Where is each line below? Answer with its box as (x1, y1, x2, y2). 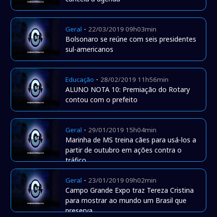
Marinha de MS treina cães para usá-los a (65, 135, 197, 145)
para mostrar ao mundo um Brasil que (65, 196, 187, 205)
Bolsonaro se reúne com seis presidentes (65, 34, 197, 44)
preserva (65, 206, 93, 216)
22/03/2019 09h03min (88, 25, 157, 34)
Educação (65, 75, 94, 84)
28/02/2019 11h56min (100, 75, 169, 84)
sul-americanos (65, 45, 114, 54)
